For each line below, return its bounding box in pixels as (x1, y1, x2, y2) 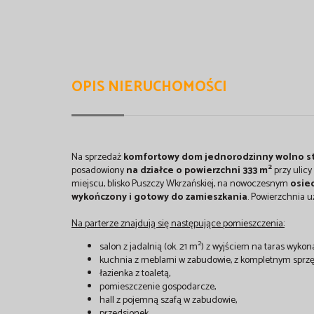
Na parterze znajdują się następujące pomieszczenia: (71, 215, 285, 232)
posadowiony (71, 162, 126, 179)
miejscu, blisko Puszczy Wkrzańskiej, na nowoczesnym (71, 175, 290, 192)
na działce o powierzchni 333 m (126, 162, 268, 179)
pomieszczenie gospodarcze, (100, 278, 216, 295)
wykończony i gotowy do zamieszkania (71, 189, 247, 205)
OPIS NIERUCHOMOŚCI (71, 74, 227, 99)
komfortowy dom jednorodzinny (123, 149, 273, 165)
